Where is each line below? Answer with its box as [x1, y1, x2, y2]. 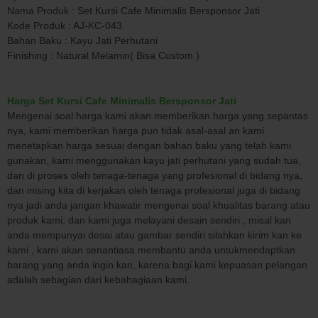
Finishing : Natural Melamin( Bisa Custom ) [7, 49, 199, 61]
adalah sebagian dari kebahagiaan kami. [7, 273, 190, 285]
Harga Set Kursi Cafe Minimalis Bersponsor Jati [7, 94, 236, 106]
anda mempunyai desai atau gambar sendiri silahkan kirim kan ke [7, 229, 302, 241]
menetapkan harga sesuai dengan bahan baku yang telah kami [7, 139, 291, 151]
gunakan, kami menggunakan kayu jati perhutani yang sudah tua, [7, 154, 301, 166]
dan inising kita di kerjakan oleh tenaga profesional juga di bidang [7, 184, 300, 196]
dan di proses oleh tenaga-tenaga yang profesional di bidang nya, [7, 169, 302, 181]
